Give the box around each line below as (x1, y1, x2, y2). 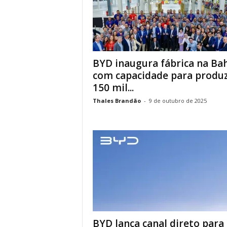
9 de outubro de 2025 (148, 97, 207, 104)
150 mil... (92, 81, 134, 94)
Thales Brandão (92, 97, 141, 104)
